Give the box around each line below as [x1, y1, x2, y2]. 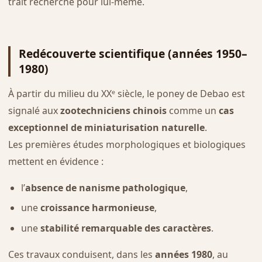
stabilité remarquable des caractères [40, 221, 211, 235]
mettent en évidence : [8, 154, 104, 168]
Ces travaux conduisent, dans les [8, 247, 155, 261]
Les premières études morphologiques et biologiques [8, 137, 246, 151]
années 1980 [154, 247, 212, 261]
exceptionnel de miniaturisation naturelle [8, 120, 205, 134]
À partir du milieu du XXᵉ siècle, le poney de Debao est [8, 87, 245, 100]
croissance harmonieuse [40, 201, 154, 215]
